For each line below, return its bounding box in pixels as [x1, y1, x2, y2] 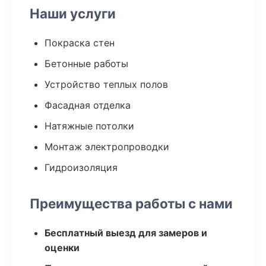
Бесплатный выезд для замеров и [45, 227, 207, 239]
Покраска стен [45, 37, 115, 49]
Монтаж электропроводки [45, 141, 169, 153]
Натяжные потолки [45, 120, 134, 132]
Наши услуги [30, 5, 116, 21]
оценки [45, 242, 80, 254]
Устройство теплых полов [45, 78, 168, 90]
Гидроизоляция [45, 161, 118, 173]
